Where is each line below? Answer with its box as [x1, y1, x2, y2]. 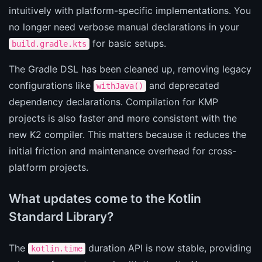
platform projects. [9, 161, 88, 173]
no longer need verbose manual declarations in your [9, 20, 239, 33]
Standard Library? [9, 209, 113, 224]
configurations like [9, 79, 94, 91]
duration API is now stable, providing [85, 242, 251, 254]
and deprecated [146, 79, 219, 91]
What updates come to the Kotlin [9, 191, 201, 206]
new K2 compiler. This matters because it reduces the [9, 128, 246, 140]
